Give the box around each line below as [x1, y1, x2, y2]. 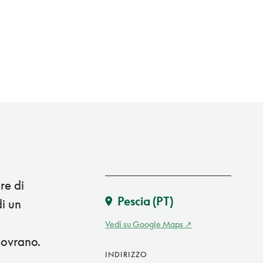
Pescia [117, 194, 150, 208]
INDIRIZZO [105, 250, 147, 259]
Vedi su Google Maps [105, 219, 183, 230]
